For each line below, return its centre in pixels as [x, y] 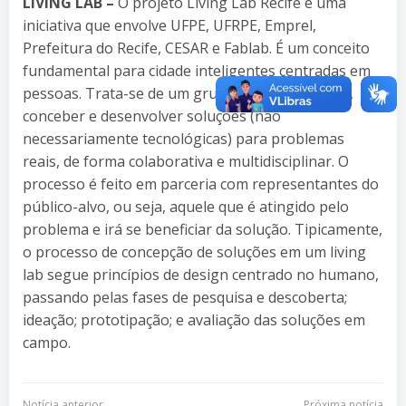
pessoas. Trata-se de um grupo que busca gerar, [188, 93]
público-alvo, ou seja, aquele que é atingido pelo [186, 206]
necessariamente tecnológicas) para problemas [184, 138]
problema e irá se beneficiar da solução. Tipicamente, [203, 229]
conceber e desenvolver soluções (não [152, 116]
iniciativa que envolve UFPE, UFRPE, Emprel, [169, 25]
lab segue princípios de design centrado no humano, [201, 274]
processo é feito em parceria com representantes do [201, 184]
